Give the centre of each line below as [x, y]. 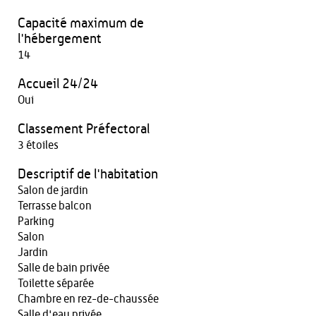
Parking [36, 221]
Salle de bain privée [63, 268]
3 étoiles [38, 145]
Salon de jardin [53, 190]
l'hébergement [60, 39]
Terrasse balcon [55, 206]
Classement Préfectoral [84, 129]
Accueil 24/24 [58, 84]
